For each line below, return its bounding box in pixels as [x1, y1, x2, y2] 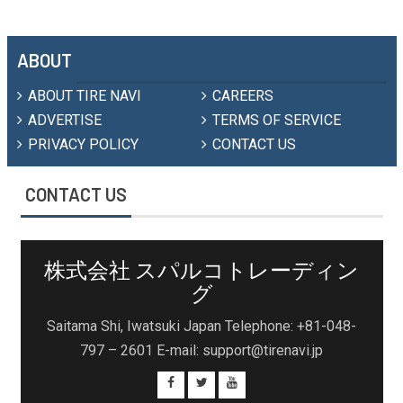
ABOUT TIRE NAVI [28, 86, 142, 104]
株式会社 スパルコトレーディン [44, 256, 359, 283]
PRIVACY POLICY [28, 135, 139, 153]
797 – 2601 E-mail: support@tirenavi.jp [80, 342, 323, 360]
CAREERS [212, 86, 274, 104]
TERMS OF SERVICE [212, 111, 342, 129]
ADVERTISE [28, 111, 103, 129]
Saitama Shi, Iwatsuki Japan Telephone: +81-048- [47, 318, 356, 336]
